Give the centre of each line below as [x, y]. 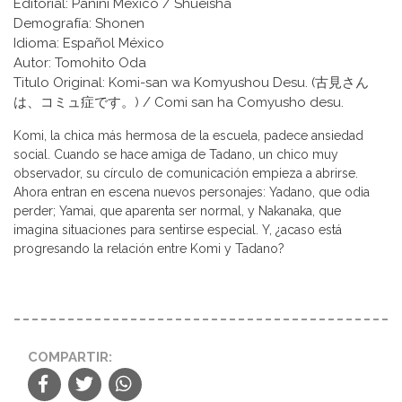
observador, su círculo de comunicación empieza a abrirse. [186, 173]
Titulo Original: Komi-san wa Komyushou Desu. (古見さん [191, 82]
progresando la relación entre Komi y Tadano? [149, 248]
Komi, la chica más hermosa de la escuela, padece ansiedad [188, 135]
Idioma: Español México [89, 43]
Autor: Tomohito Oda [80, 62]
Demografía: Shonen [79, 23]
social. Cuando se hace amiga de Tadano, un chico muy [176, 154]
